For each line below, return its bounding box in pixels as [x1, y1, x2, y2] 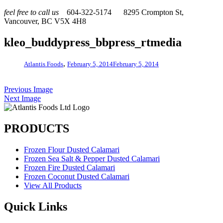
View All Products [24, 181, 82, 190]
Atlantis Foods [24, 60, 63, 68]
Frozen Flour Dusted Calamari [24, 145, 119, 154]
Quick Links [4, 200, 67, 213]
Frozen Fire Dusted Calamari [24, 163, 115, 172]
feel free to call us [4, 8, 59, 16]
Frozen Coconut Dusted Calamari [24, 172, 129, 181]
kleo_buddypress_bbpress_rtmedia [4, 35, 182, 49]
